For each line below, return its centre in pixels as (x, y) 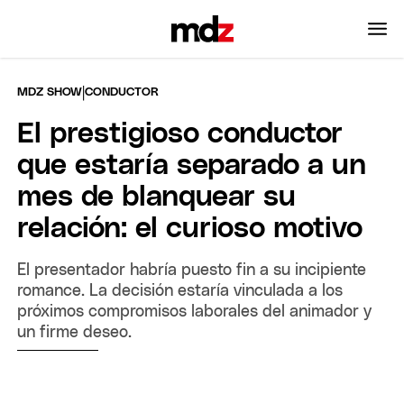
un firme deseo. (75, 332)
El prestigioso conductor (180, 134)
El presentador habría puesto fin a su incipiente (192, 270)
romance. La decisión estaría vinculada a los (180, 291)
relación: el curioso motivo (190, 229)
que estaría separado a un (192, 165)
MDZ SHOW (50, 92)
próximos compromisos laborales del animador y (195, 312)
